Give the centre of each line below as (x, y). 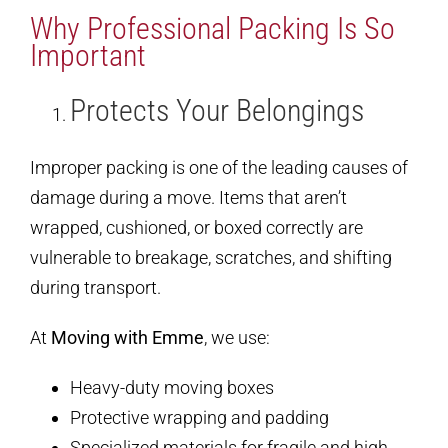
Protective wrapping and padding (199, 418)
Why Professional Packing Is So (212, 29)
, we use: (237, 338)
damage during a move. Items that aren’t (188, 198)
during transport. (95, 288)
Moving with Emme (127, 338)
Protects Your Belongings (217, 111)
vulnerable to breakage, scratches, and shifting (211, 258)
